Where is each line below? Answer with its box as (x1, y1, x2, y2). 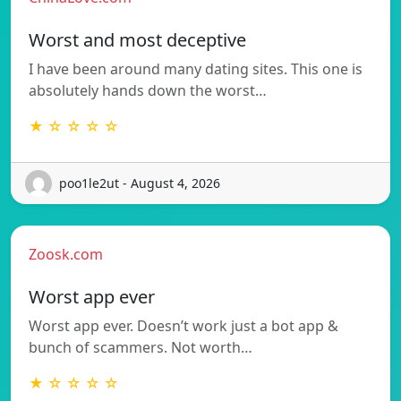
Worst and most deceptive (29, 27, 246, 52)
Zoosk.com (29, 243, 103, 264)
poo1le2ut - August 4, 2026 (59, 175, 220, 192)
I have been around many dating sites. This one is (29, 58, 363, 79)
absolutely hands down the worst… (29, 80, 267, 100)
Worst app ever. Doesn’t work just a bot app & (29, 315, 338, 336)
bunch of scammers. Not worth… (29, 337, 252, 357)
